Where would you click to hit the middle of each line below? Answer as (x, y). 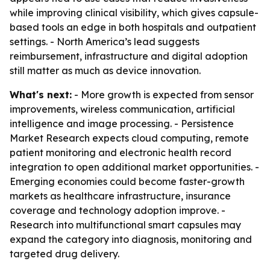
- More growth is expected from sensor (163, 95)
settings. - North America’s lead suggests (105, 42)
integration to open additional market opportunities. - (134, 167)
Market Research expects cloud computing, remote (129, 138)
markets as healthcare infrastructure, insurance (120, 196)
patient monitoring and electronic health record (121, 152)
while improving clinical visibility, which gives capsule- (134, 13)
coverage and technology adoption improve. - (118, 210)
